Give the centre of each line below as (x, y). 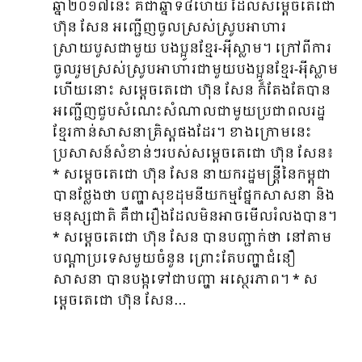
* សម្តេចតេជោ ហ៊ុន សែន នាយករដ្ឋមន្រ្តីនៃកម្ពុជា (192, 175)
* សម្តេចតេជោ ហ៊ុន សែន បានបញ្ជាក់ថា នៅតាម (192, 238)
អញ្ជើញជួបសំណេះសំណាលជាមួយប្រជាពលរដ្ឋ (189, 112)
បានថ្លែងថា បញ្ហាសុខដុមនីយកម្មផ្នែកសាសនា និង (194, 196)
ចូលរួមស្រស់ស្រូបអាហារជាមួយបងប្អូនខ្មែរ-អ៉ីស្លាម (195, 70)
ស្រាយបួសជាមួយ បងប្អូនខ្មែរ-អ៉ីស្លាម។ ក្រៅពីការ (192, 49)
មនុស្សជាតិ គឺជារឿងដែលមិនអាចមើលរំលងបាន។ (195, 217)
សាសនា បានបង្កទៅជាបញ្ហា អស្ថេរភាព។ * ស (185, 280)
